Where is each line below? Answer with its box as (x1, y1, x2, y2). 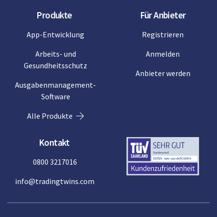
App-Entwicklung (27, 30, 84, 40)
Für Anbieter (139, 9, 186, 21)
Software (41, 92, 70, 102)
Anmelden (146, 49, 180, 59)
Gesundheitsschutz (24, 61, 87, 71)
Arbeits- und (35, 49, 76, 59)
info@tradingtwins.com (15, 176, 94, 186)
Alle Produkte (27, 111, 74, 121)
